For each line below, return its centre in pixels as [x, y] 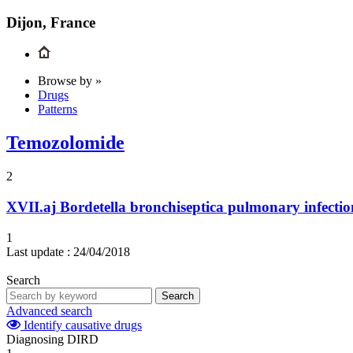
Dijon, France [51, 22]
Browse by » [70, 81]
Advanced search [49, 310]
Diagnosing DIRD [52, 339]
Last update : [38, 251]
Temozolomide [65, 143]
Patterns [58, 110]
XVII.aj [31, 206]
